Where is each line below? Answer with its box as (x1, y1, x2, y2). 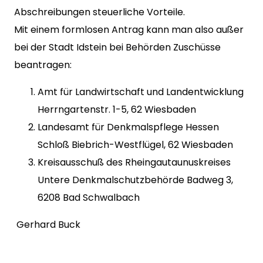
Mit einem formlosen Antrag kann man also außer (14, 23, 244, 36)
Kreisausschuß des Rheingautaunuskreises (38, 156, 231, 169)
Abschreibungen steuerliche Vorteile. (14, 5, 185, 19)
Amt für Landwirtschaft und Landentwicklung (38, 85, 244, 99)
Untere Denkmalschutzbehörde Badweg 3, (38, 173, 233, 187)
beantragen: (14, 58, 72, 72)
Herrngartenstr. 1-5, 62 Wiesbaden (38, 103, 196, 116)
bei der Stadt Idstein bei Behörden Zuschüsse (14, 41, 221, 54)
